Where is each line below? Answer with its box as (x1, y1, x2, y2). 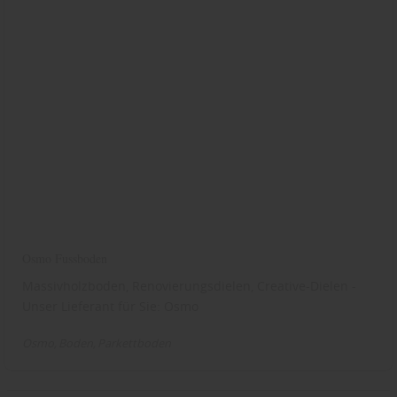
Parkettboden (97, 336, 172, 352)
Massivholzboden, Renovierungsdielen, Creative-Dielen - (22, 277, 357, 295)
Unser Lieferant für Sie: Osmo (22, 298, 199, 315)
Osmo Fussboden (22, 250, 108, 268)
